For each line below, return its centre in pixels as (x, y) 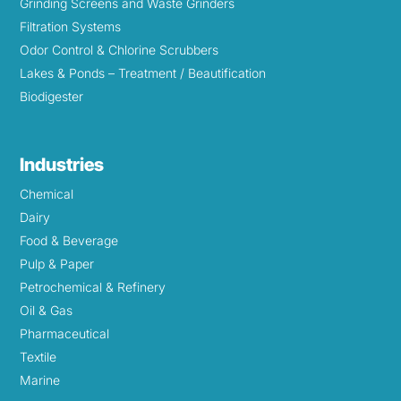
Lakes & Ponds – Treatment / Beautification (143, 73)
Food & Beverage (69, 241)
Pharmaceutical (65, 334)
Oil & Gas (47, 311)
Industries (62, 165)
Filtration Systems (71, 27)
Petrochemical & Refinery (93, 287)
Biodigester (52, 97)
